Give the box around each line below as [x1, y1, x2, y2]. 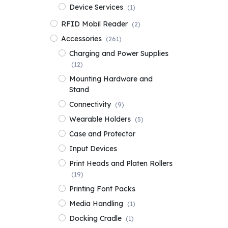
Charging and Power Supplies [69, 48, 168, 58]
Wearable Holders [69, 114, 131, 124]
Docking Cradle [69, 213, 122, 223]
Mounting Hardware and [69, 74, 153, 83]
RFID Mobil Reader [61, 19, 128, 28]
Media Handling [69, 198, 123, 208]
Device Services [69, 2, 123, 12]
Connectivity [69, 99, 111, 109]
